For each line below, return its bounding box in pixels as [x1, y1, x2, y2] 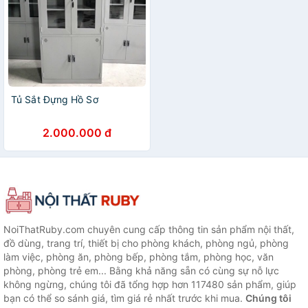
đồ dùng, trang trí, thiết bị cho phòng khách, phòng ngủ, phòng [3, 236, 289, 249]
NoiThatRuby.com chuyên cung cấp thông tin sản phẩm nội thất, [3, 223, 294, 235]
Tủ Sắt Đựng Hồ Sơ [11, 93, 98, 105]
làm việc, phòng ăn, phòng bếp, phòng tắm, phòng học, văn [3, 250, 274, 263]
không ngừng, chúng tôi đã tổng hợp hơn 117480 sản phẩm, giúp [3, 278, 296, 290]
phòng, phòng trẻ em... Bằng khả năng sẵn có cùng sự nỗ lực [3, 264, 279, 276]
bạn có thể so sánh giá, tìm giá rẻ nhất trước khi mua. [3, 291, 245, 304]
